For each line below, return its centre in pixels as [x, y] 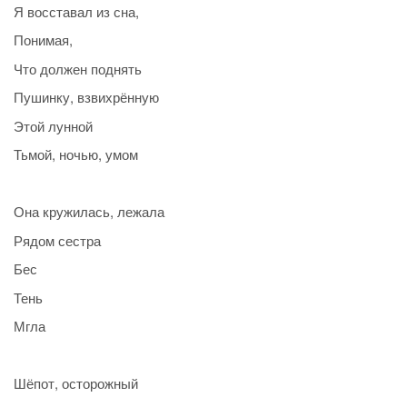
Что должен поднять [78, 68]
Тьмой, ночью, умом [76, 154]
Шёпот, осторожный [76, 383]
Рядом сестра [57, 240]
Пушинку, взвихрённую [86, 97]
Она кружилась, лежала [89, 212]
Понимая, [43, 40]
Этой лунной [53, 125]
